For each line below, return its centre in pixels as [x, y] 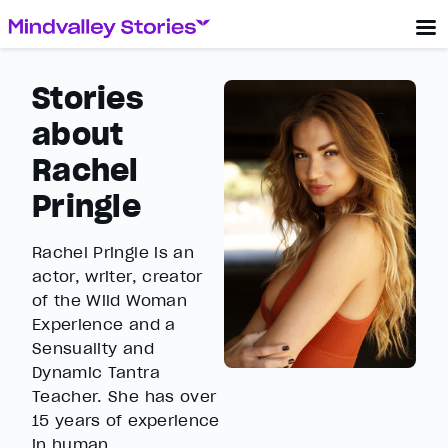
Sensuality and [93, 348]
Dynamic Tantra [96, 372]
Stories [87, 98]
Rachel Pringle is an [113, 252]
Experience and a [104, 324]
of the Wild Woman [109, 300]
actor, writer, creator [117, 276]
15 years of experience [126, 420]
